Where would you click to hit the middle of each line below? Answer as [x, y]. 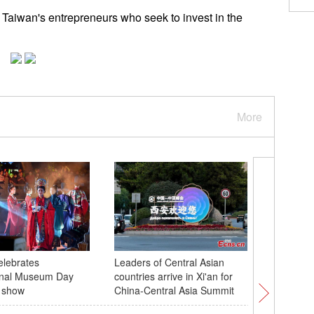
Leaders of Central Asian [169, 262]
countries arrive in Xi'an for [173, 276]
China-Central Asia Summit [174, 290]
